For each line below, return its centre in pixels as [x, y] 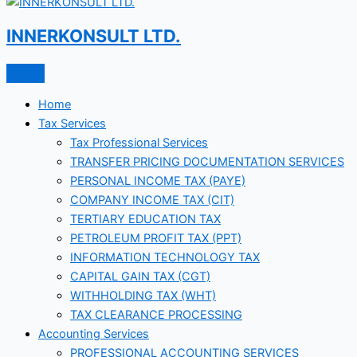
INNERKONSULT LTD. [94, 36]
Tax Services [72, 123]
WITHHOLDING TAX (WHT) [143, 295]
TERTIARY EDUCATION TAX [145, 219]
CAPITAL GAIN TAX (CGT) [140, 276]
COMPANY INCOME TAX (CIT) [152, 200]
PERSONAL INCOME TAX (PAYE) [158, 180]
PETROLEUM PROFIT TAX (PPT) [156, 238]
